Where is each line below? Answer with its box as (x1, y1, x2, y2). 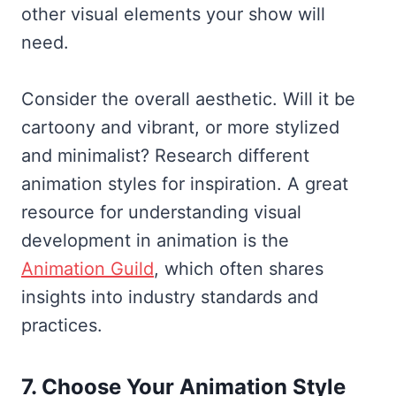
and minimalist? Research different (21, 144, 309, 166)
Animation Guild (21, 257, 154, 279)
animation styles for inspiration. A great (21, 172, 348, 194)
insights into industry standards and (21, 286, 318, 308)
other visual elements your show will (21, 3, 325, 25)
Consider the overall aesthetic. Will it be (21, 88, 355, 110)
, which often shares (154, 257, 324, 279)
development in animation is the (21, 229, 289, 251)
